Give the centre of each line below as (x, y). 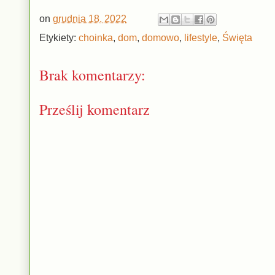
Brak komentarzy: (92, 75)
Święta (237, 37)
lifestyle (201, 37)
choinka (96, 37)
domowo (161, 37)
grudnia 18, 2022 (90, 18)
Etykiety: (59, 37)
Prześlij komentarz (95, 109)
